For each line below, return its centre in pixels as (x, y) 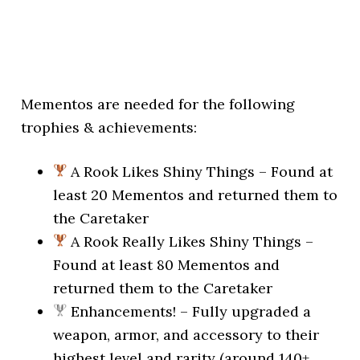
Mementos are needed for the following (158, 104)
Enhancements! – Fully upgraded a (189, 311)
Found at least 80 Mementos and (167, 265)
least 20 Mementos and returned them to (196, 195)
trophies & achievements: (109, 127)
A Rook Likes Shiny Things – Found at (200, 172)
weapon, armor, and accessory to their (186, 335)
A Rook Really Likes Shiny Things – (190, 241)
